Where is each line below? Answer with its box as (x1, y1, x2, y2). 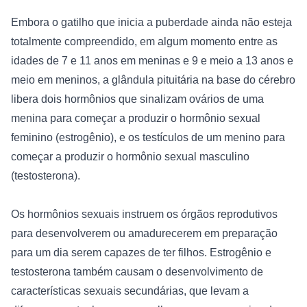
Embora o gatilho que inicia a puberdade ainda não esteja (11, 16, 292, 28)
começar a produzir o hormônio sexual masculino (11, 150, 249, 162)
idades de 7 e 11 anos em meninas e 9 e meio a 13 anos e (11, 54, 293, 66)
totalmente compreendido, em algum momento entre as (11, 35, 278, 47)
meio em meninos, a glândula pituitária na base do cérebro (11, 73, 295, 86)
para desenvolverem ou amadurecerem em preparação (11, 227, 278, 239)
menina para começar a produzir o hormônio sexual (11, 112, 260, 124)
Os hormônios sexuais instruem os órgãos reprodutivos (11, 208, 278, 220)
